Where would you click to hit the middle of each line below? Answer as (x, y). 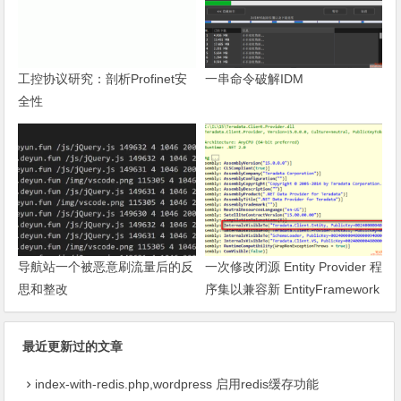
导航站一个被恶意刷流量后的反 (106, 267)
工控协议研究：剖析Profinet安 (103, 78)
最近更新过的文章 (73, 347)
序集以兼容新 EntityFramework (292, 290)
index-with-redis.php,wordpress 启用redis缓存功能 (177, 384)
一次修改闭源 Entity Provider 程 (293, 267)
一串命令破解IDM (254, 78)
